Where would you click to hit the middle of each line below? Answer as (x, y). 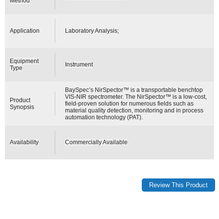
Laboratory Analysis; (92, 31)
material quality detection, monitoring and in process (134, 110)
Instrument (79, 64)
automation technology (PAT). (104, 117)
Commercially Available (97, 142)
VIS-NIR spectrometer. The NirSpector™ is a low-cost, (136, 97)
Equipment (24, 61)
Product (20, 100)
